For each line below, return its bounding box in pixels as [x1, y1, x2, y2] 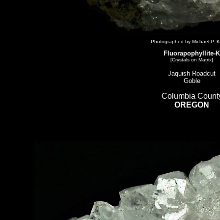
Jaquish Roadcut [168, 70, 216, 77]
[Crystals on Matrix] [170, 57, 213, 62]
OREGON [174, 101, 209, 109]
